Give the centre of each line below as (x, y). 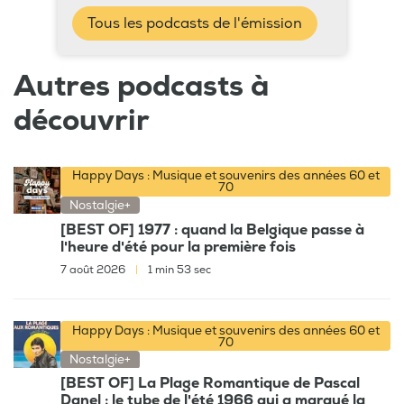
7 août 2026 (94, 270)
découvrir (82, 121)
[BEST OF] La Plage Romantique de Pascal (210, 384)
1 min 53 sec (178, 270)
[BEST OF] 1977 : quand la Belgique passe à (212, 230)
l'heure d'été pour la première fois (178, 247)
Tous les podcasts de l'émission (195, 24)
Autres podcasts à (141, 87)
